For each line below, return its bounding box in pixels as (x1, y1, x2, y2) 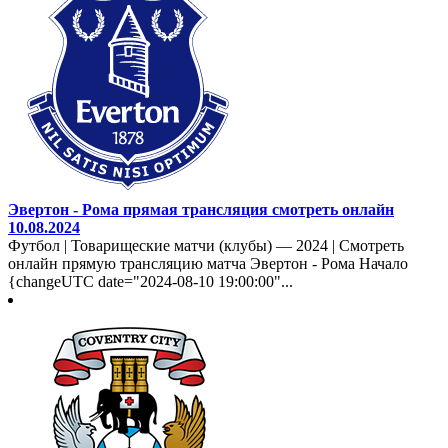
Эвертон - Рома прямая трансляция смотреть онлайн (8, 200, 394, 218)
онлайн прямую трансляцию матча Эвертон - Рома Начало (8, 254, 408, 272)
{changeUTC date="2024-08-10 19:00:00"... (8, 272, 293, 290)
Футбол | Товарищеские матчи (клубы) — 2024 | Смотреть (8, 236, 404, 254)
